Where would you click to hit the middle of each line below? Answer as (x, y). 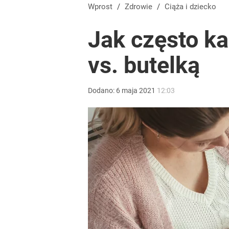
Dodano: (102, 90)
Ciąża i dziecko (193, 7)
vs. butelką (144, 65)
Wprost (100, 7)
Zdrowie (141, 7)
